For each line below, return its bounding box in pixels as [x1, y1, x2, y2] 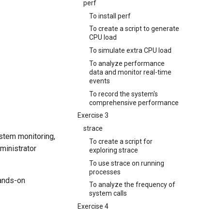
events [89, 77, 110, 85]
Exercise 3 [77, 111, 108, 120]
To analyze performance [89, 59, 165, 67]
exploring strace [89, 146, 138, 154]
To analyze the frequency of [89, 181, 175, 189]
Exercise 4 [77, 202, 108, 210]
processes [89, 168, 121, 176]
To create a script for [89, 137, 153, 145]
